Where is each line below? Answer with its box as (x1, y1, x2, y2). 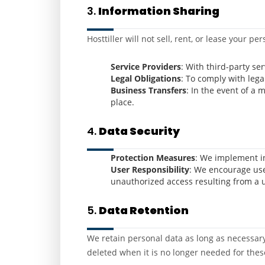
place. (111, 96, 134, 108)
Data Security (99, 124, 180, 138)
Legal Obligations (111, 73, 181, 84)
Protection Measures (111, 152, 195, 163)
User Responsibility (111, 164, 189, 175)
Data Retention (99, 203, 189, 218)
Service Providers (111, 61, 181, 72)
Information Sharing (98, 4, 219, 18)
